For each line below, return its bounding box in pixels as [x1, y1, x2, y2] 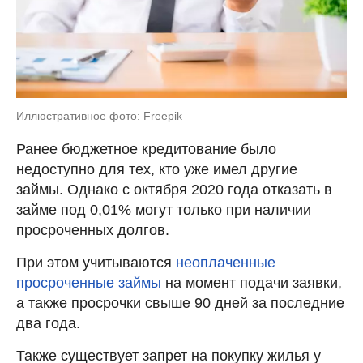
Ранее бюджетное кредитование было [16, 140, 276, 157]
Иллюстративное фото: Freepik [16, 109, 182, 122]
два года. [16, 314, 80, 331]
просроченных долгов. [16, 221, 169, 238]
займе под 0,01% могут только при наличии [16, 201, 311, 218]
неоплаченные [176, 254, 275, 271]
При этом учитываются [16, 254, 176, 271]
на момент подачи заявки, [161, 274, 342, 291]
